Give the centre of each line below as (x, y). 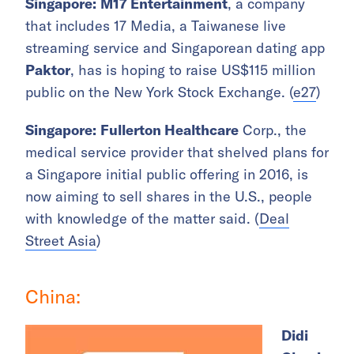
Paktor (48, 70)
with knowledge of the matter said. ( (142, 219)
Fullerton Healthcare (169, 130)
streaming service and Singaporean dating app (175, 48)
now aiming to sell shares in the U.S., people (169, 197)
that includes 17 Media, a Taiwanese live (156, 26)
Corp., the (273, 130)
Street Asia (61, 241)
